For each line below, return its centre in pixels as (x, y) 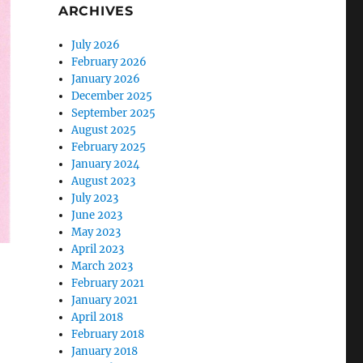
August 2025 (104, 130)
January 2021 (105, 301)
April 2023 (98, 250)
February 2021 (108, 284)
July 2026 (96, 45)
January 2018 (105, 352)
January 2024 (106, 164)
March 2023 (102, 267)
